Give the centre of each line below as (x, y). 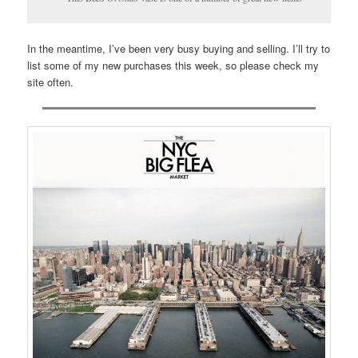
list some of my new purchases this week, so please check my (173, 65)
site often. (51, 82)
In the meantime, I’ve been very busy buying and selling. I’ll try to (179, 48)
